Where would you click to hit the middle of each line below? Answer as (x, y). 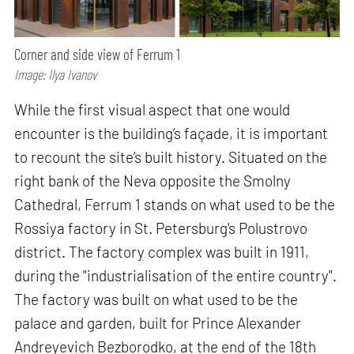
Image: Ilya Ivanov (56, 74)
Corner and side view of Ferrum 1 (98, 54)
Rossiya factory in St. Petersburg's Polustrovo (161, 228)
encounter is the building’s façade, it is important (171, 133)
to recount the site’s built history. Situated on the (171, 156)
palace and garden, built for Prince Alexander (158, 322)
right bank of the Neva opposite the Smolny (153, 180)
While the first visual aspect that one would (153, 109)
